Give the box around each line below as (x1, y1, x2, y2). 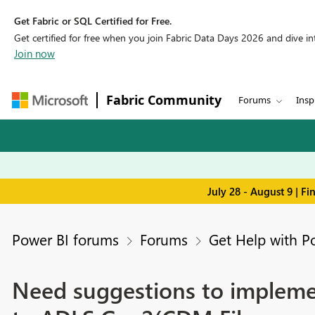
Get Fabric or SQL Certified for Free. (14, 14, 172, 27)
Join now (14, 46, 55, 60)
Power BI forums (11, 229, 119, 250)
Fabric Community (106, 91, 221, 108)
